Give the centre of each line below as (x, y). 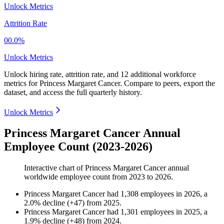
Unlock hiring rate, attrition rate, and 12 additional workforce (100, 74)
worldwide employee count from (76, 177)
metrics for (22, 83)
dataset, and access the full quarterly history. (73, 92)
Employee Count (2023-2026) (78, 147)
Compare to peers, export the (169, 83)
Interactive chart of (54, 168)
